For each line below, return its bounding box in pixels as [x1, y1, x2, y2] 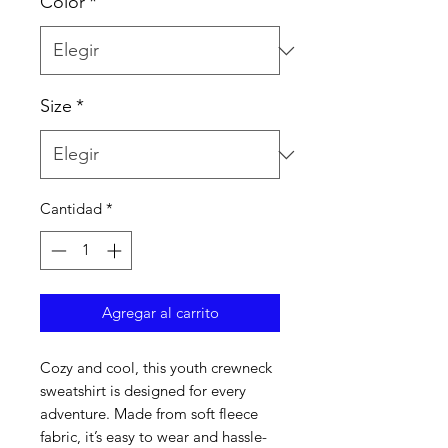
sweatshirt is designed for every [40, 380, 246, 400]
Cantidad [40, 199, 102, 218]
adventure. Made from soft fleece [40, 403, 258, 423]
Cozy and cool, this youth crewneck [40, 357, 272, 377]
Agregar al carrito [101, 302, 219, 322]
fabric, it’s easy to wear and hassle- [40, 426, 267, 446]
